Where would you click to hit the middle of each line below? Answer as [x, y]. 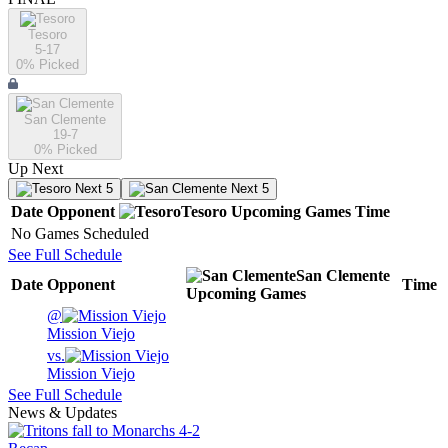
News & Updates [62, 413]
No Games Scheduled [80, 234]
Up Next [35, 169]
